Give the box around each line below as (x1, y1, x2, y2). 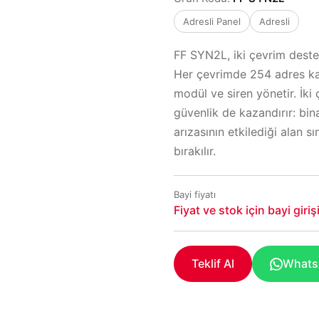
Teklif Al (192, 256, 234, 271)
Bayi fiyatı (174, 189, 216, 200)
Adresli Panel (183, 16, 241, 27)
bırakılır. (174, 144, 216, 158)
